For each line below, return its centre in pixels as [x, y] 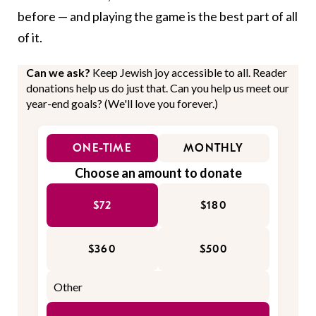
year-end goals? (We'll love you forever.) [122, 104]
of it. [31, 38]
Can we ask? [59, 73]
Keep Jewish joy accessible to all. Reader [190, 73]
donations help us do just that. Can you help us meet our [158, 88]
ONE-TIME [102, 148]
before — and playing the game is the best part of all [158, 17]
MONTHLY [214, 148]
